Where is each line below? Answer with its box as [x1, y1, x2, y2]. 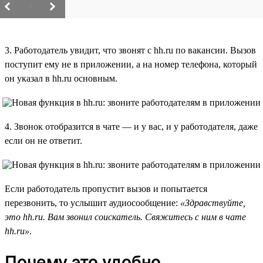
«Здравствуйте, [180, 197, 245, 208]
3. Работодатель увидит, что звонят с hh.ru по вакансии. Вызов [5, 45, 256, 55]
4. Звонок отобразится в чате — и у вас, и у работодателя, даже [5, 121, 258, 131]
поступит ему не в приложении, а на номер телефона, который [5, 59, 257, 69]
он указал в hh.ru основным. [5, 73, 117, 83]
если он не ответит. [5, 135, 82, 146]
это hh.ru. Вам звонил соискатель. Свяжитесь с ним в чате [5, 211, 246, 222]
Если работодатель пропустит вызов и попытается [5, 183, 207, 194]
